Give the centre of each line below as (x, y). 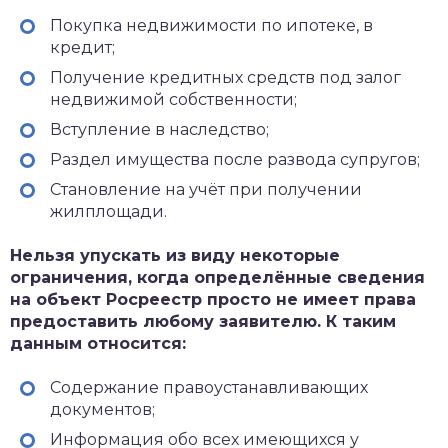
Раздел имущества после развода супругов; (235, 159)
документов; (102, 409)
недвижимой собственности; (173, 99)
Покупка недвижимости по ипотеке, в (211, 25)
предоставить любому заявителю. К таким (203, 321)
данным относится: (98, 343)
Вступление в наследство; (159, 129)
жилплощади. (108, 211)
